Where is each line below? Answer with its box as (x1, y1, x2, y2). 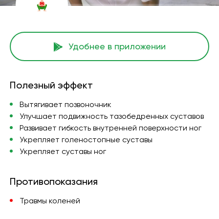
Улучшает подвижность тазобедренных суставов (20, 111, 204, 121)
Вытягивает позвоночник (20, 100, 111, 109)
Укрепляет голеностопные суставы (20, 135, 153, 144)
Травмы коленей (20, 196, 80, 205)
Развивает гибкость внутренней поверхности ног (20, 123, 201, 132)
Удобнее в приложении (68, 41, 166, 51)
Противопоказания (10, 175, 98, 187)
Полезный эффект (10, 79, 93, 91)
